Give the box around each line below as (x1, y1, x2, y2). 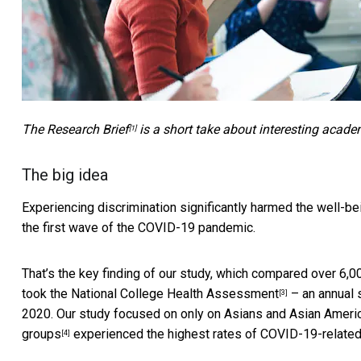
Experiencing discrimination (22, 200, 180, 216)
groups (22, 326, 61, 342)
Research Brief (47, 122, 129, 138)
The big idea (22, 165, 108, 185)
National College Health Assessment (71, 286, 279, 302)
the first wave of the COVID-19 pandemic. (22, 220, 255, 236)
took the (22, 286, 71, 302)
